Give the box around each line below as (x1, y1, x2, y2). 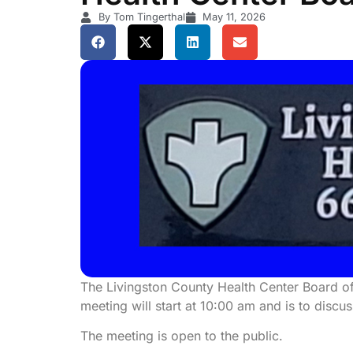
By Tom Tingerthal (98, 11, 185, 24)
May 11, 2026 (203, 11, 266, 24)
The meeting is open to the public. (80, 327, 283, 344)
